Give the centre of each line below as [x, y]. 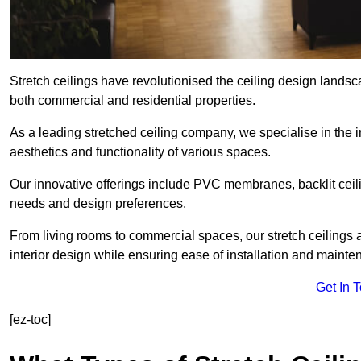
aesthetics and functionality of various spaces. [140, 152]
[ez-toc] [30, 320]
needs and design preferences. [98, 204]
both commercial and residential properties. [133, 101]
